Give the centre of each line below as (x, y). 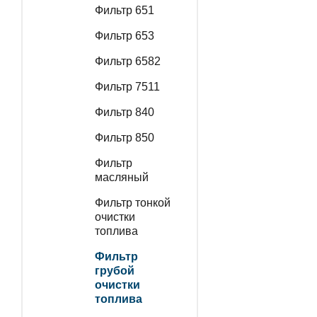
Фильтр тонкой (132, 202)
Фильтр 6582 (127, 61)
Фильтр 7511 (127, 86)
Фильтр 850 (124, 137)
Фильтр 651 (124, 10)
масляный (121, 177)
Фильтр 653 (124, 35)
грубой (114, 270)
